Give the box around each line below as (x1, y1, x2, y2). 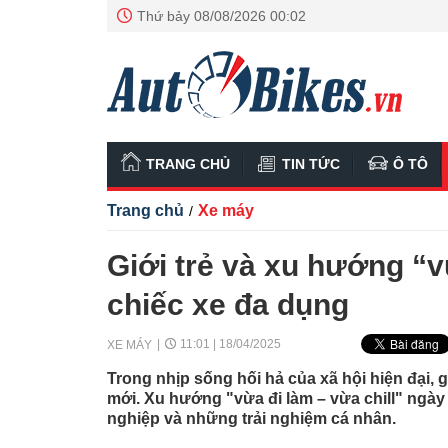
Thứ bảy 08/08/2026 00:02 (137, 8, 306, 24)
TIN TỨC (282, 156, 340, 172)
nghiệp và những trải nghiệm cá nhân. (107, 410, 396, 427)
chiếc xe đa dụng (107, 288, 349, 321)
